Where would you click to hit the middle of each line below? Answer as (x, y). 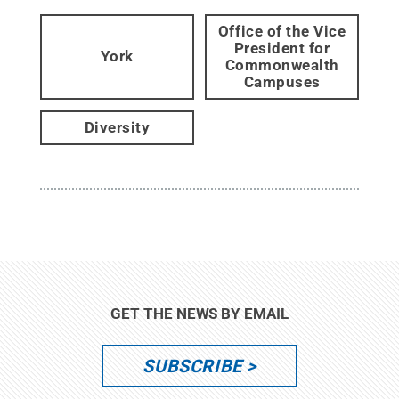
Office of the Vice (282, 31)
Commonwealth (282, 65)
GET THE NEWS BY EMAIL (199, 313)
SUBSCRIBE (192, 366)
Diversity (117, 127)
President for (282, 48)
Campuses (282, 81)
